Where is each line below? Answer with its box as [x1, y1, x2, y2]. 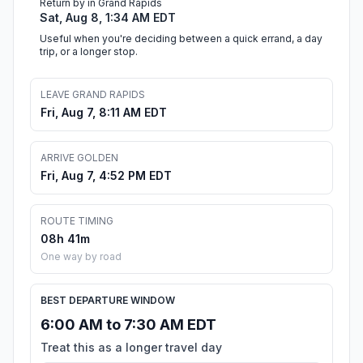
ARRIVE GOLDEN [41, 152, 118, 164]
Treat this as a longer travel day [41, 340, 222, 355]
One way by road [41, 250, 122, 263]
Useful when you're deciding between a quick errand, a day [40, 32, 322, 45]
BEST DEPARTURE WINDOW [41, 294, 175, 307]
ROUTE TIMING [41, 215, 113, 228]
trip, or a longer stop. [40, 45, 138, 58]
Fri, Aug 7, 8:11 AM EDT [41, 105, 167, 120]
